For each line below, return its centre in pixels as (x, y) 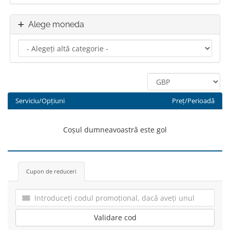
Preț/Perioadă (193, 101)
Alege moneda (54, 24)
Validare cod (115, 217)
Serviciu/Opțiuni (40, 101)
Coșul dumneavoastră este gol (115, 130)
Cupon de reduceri (51, 171)
